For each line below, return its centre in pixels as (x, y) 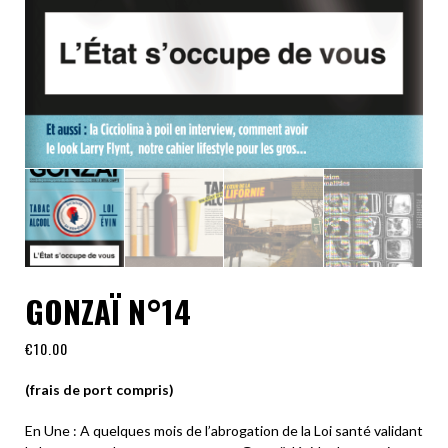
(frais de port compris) (101, 390)
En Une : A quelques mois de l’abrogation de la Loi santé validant (224, 431)
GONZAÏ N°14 (108, 311)
